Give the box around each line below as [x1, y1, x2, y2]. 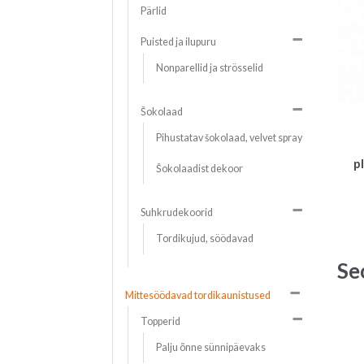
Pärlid [140, 5, 167, 18]
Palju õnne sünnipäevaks [155, 341, 266, 354]
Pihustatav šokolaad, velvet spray [155, 132, 302, 145]
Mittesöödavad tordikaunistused [124, 289, 271, 302]
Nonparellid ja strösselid [155, 62, 263, 75]
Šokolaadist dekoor [155, 162, 243, 175]
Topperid [140, 315, 180, 328]
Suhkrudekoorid [140, 206, 213, 219]
